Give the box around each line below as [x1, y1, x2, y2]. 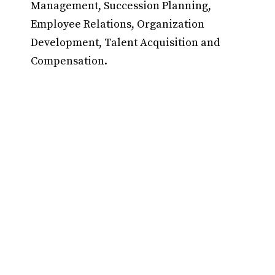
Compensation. [31, 54, 107, 68]
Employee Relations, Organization [31, 17, 204, 31]
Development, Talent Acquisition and [31, 36, 220, 50]
